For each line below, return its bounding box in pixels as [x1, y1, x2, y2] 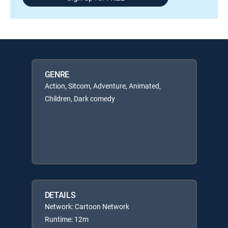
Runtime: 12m [44, 214, 89, 224]
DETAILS [44, 189, 76, 201]
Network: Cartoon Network [44, 202, 129, 211]
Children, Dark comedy [44, 94, 115, 103]
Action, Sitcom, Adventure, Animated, [44, 81, 161, 91]
